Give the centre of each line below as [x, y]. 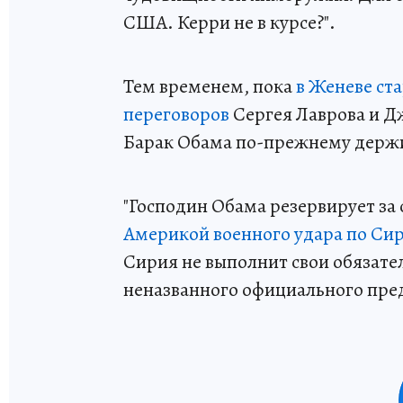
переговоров [176, 115]
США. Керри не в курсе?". [229, 23]
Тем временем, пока [210, 87]
